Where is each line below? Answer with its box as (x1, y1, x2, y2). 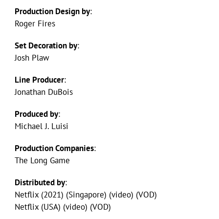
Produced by (15, 108, 58, 119)
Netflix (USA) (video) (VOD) (15, 201, 111, 212)
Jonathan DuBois (15, 86, 73, 97)
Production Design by (15, 5, 90, 17)
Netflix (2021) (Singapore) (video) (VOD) (15, 189, 157, 200)
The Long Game (15, 154, 70, 166)
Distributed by (15, 176, 65, 188)
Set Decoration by (15, 40, 77, 51)
